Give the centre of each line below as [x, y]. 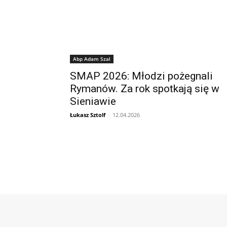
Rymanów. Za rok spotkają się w [145, 88]
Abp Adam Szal [92, 59]
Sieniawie [93, 101]
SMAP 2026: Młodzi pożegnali [141, 76]
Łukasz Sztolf [88, 115]
